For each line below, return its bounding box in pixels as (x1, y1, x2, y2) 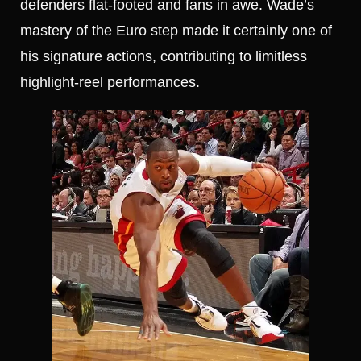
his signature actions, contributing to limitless (20, 48, 307, 65)
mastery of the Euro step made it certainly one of (20, 23, 332, 39)
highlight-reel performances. (20, 74, 200, 91)
